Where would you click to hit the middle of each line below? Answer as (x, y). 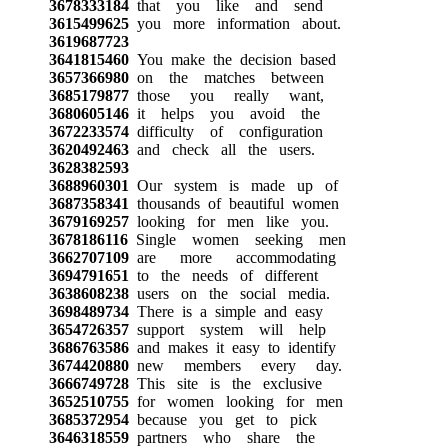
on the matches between (226, 77)
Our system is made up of (233, 185)
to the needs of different (223, 275)
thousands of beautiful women (233, 203)
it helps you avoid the (224, 113)
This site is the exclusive (225, 383)
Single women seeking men (236, 239)
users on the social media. (229, 293)
